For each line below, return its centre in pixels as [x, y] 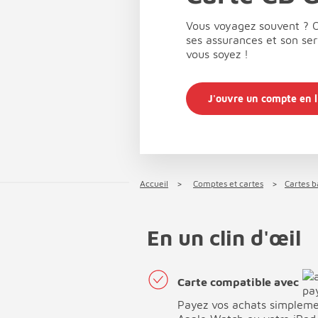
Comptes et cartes [228, 183]
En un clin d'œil [224, 237]
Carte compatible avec [238, 282]
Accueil [154, 183]
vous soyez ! [217, 54]
